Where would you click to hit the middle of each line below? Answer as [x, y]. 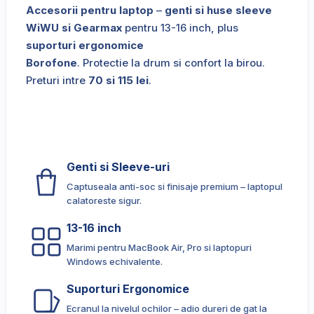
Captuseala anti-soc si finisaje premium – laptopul [175, 187]
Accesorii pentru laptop [90, 11]
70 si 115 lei [118, 81]
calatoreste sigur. [104, 201]
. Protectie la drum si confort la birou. [171, 63]
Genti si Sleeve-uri [118, 167]
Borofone [52, 63]
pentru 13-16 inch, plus [180, 28]
